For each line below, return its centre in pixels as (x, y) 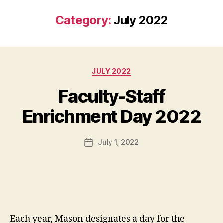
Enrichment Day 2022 (111, 116)
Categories (133, 69)
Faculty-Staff (111, 96)
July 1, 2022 (118, 142)
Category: (83, 20)
